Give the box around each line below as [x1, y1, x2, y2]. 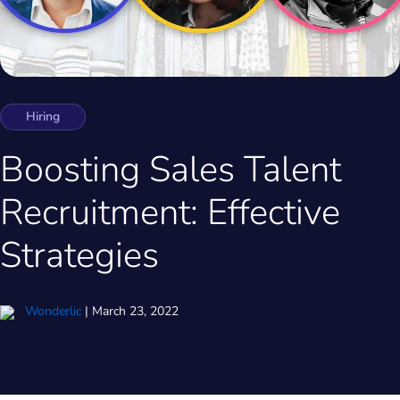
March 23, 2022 [92, 303, 179, 320]
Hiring [26, 108, 60, 125]
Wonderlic [25, 303, 81, 320]
